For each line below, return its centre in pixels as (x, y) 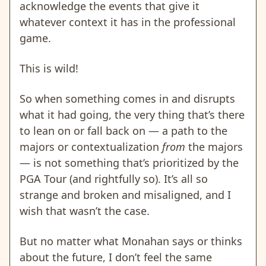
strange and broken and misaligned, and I (125, 195)
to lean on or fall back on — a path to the (123, 131)
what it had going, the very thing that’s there (132, 115)
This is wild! (49, 69)
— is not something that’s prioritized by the (129, 163)
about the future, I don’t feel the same (116, 257)
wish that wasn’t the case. (85, 211)
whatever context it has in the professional (128, 22)
